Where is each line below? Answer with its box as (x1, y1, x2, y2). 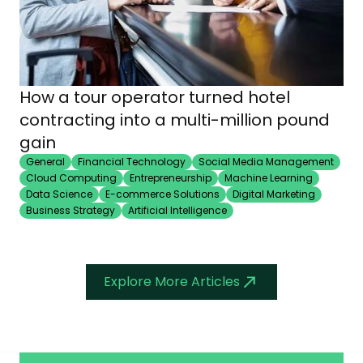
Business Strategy (26, 203, 115, 218)
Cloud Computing (26, 171, 117, 186)
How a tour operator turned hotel (19, 86, 290, 109)
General (26, 155, 65, 169)
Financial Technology (78, 155, 186, 169)
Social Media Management (199, 155, 334, 169)
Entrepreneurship (130, 171, 211, 186)
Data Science (26, 187, 92, 202)
